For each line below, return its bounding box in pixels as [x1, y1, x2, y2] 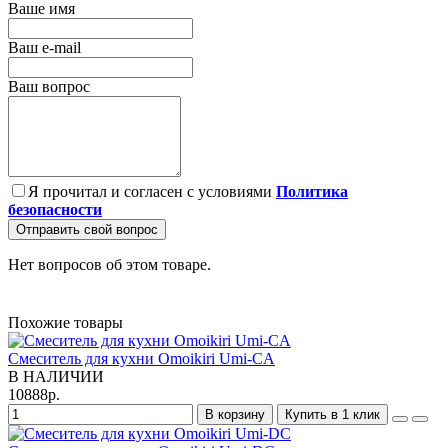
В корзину [205, 407, 265, 422]
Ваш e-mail [8, 39, 81, 56]
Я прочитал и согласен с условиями [28, 183, 276, 200]
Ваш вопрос [8, 78, 90, 95]
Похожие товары [8, 314, 123, 331]
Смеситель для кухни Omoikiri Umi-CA [8, 350, 275, 367]
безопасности [8, 201, 102, 218]
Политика [276, 183, 348, 200]
